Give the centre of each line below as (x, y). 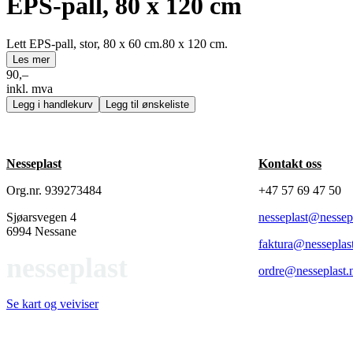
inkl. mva (30, 89)
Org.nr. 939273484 (54, 191)
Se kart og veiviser (52, 304)
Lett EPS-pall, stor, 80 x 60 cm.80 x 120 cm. (117, 44)
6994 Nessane (41, 232)
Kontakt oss (290, 164)
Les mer (31, 60)
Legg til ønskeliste (147, 105)
